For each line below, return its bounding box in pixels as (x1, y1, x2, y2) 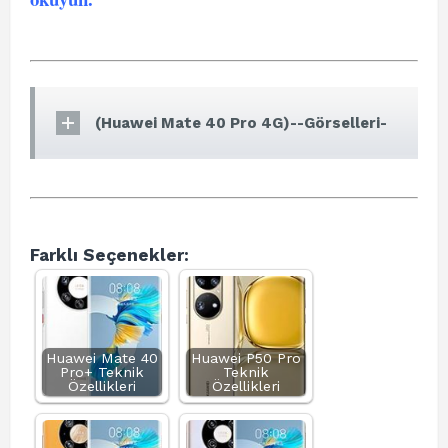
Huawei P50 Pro (191, 350, 301, 366)
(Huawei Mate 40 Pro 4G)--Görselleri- (95, 114, 387, 132)
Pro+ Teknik (60, 364, 144, 380)
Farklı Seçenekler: (30, 245, 189, 265)
